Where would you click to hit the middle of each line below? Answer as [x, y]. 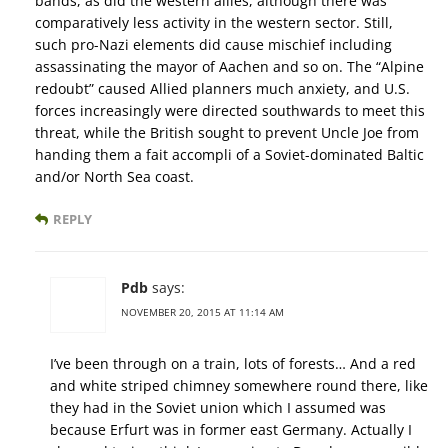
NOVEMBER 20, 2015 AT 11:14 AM [202, 311]
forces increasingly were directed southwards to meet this [230, 110]
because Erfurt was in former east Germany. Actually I [231, 429]
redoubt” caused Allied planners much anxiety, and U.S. [222, 88]
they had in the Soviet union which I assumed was [218, 407]
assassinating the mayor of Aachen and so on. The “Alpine [229, 66]
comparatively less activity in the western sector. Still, [214, 22]
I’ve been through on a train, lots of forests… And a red [233, 363]
